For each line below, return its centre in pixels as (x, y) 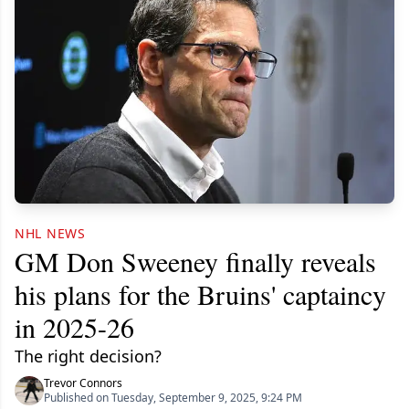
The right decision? (88, 357)
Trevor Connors (83, 383)
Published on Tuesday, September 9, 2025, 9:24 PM (173, 398)
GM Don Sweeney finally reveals (195, 262)
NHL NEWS (50, 234)
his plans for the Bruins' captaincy (200, 294)
